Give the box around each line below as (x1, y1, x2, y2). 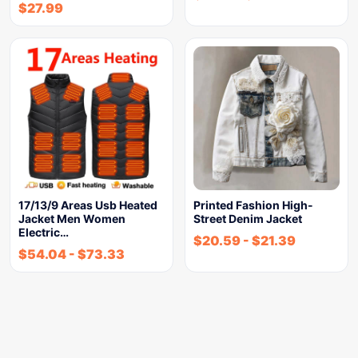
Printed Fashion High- (193, 198, 313, 213)
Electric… (18, 225, 69, 240)
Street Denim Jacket (193, 212, 302, 226)
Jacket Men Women (18, 212, 125, 226)
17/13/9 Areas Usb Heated (18, 198, 157, 213)
